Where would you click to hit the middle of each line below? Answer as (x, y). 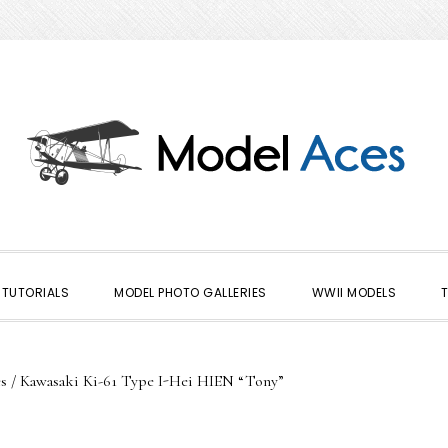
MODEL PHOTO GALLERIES (190, 292)
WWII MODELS (353, 292)
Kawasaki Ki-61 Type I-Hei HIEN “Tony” (150, 381)
